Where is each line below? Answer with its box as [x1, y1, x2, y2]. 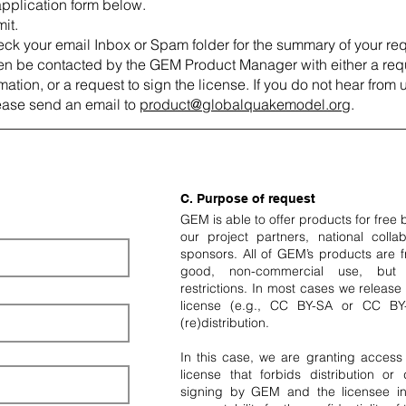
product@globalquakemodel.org [140, 95, 351, 113]
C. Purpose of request [180, 191, 315, 206]
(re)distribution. [180, 314, 269, 331]
